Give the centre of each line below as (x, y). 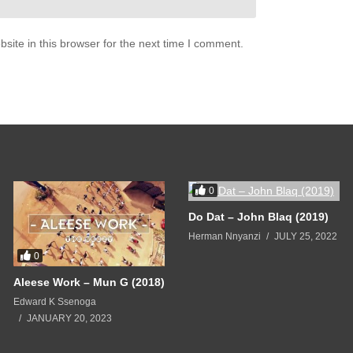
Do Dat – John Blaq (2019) (258, 217)
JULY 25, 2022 (306, 237)
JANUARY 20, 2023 (69, 319)
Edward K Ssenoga (55, 302)
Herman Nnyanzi (225, 237)
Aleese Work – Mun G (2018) (89, 282)
